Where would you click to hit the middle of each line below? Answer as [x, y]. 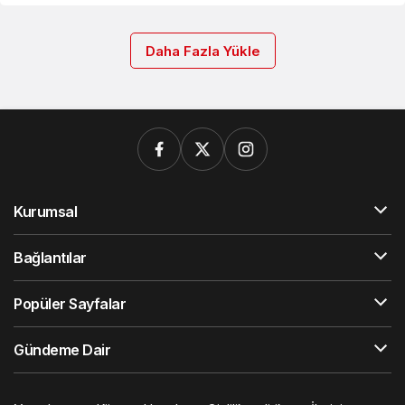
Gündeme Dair [62, 350]
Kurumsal [46, 212]
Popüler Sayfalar [70, 304]
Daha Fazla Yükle [202, 51]
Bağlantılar [50, 258]
